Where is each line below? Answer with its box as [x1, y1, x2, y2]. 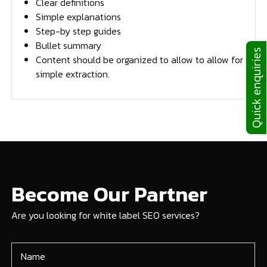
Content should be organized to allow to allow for [36, 52, 244, 67]
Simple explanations [36, 10, 122, 24]
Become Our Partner [11, 178, 208, 210]
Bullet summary [36, 38, 102, 53]
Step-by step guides [36, 24, 122, 39]
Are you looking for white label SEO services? [11, 208, 200, 223]
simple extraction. [36, 67, 110, 82]
